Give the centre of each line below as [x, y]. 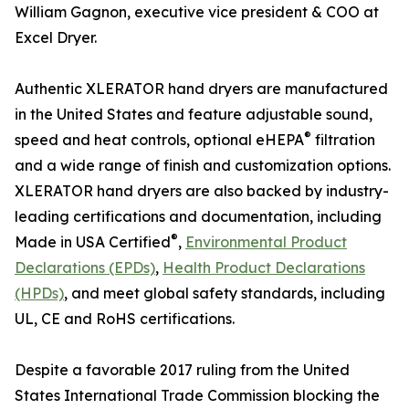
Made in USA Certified [93, 242]
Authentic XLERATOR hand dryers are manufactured [201, 89]
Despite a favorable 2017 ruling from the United [182, 370]
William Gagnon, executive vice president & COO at [197, 12]
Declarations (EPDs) [85, 268]
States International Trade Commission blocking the [197, 396]
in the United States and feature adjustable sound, [194, 115]
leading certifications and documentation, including [198, 217]
